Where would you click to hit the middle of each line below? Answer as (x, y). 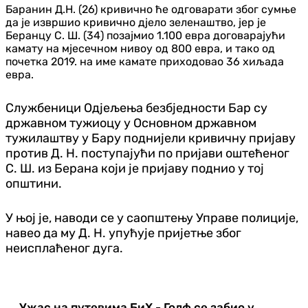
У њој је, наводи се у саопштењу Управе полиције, (152, 218)
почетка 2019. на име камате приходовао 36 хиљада (145, 61)
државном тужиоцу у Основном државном (131, 123)
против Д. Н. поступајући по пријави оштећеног (147, 153)
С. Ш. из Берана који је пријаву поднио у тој (135, 168)
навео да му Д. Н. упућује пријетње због (123, 233)
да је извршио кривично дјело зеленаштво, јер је (136, 22)
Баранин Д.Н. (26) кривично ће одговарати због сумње (151, 9)
